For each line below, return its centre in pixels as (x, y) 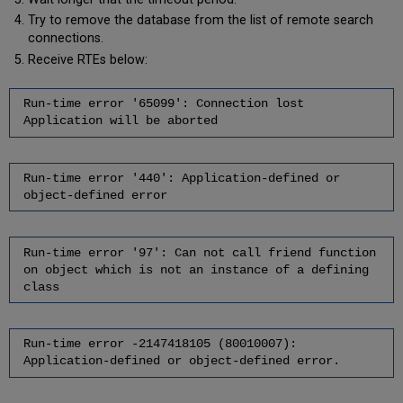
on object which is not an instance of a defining (196, 269)
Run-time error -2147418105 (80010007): (160, 344)
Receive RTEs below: (87, 59)
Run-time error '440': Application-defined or (181, 179)
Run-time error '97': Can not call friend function (199, 252)
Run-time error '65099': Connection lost (163, 104)
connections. (65, 39)
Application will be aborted (120, 121)
